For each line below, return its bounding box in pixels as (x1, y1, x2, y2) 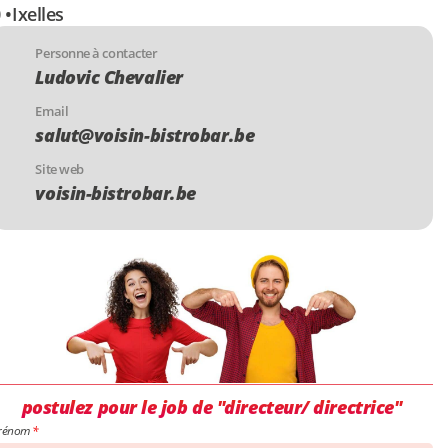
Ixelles (11, 2, 64, 26)
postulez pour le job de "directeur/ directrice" (21, 395, 402, 420)
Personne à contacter (35, 44, 158, 62)
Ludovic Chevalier (35, 65, 183, 89)
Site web (35, 160, 84, 178)
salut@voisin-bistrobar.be (35, 123, 255, 147)
